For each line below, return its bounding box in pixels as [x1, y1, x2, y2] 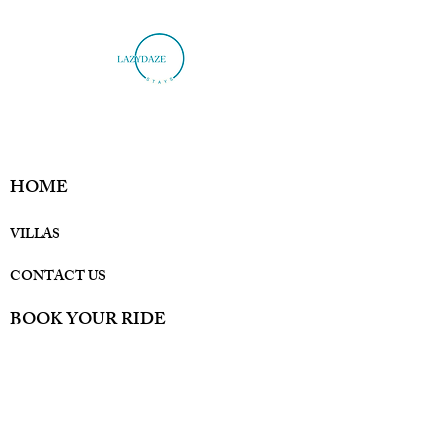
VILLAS [10, 223, 64, 248]
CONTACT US [10, 265, 106, 290]
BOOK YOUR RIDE [10, 306, 166, 336]
